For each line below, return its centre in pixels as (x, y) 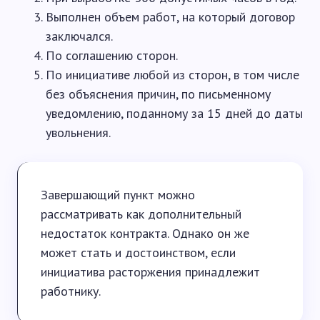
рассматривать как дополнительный (141, 214)
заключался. (79, 36)
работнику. (71, 291)
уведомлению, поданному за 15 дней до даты (174, 113)
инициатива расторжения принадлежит (150, 272)
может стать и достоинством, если (138, 252)
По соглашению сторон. (112, 55)
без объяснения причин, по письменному (158, 94)
